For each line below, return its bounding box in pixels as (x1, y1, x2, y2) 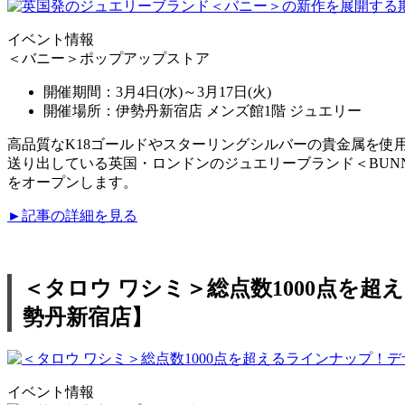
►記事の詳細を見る (7, 207, 137, 223)
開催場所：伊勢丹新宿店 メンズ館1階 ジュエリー (43, 102, 362, 118)
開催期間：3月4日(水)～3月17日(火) (43, 83, 271, 99)
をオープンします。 (7, 174, 137, 190)
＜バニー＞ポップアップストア (7, 50, 210, 66)
